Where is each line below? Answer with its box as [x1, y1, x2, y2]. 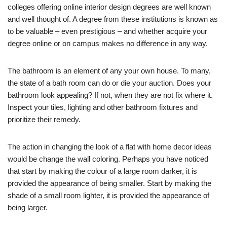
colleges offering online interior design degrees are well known [8, 3, 211, 12]
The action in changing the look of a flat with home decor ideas [8, 142, 212, 152]
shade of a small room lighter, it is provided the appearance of [8, 191, 209, 200]
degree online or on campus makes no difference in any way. [8, 39, 208, 48]
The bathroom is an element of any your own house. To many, [8, 66, 211, 75]
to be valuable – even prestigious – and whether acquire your [8, 27, 207, 36]
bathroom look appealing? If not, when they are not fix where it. [8, 91, 213, 100]
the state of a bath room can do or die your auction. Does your [8, 79, 211, 88]
